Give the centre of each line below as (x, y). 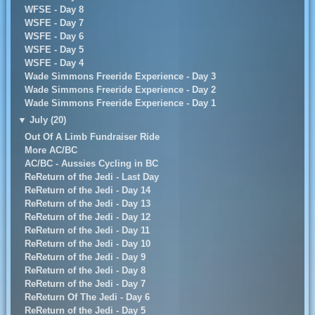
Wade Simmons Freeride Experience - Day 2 (120, 90)
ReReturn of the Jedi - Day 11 (87, 231)
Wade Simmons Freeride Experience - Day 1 (120, 103)
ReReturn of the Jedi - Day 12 (87, 217)
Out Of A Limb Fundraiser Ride (92, 137)
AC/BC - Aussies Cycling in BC (91, 164)
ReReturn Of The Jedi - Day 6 (87, 297)
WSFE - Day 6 (54, 37)
